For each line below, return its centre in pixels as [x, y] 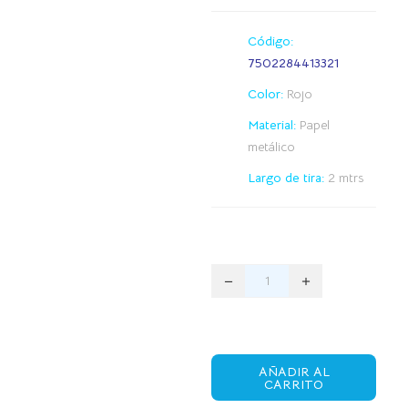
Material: [272, 124]
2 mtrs [346, 177]
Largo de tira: [288, 177]
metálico [272, 146]
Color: [266, 93]
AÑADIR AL [294, 371]
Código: [271, 41]
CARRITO [294, 384]
